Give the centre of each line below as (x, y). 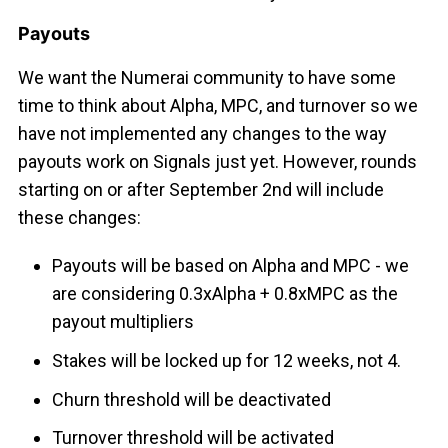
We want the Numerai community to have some (206, 78)
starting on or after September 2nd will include (200, 190)
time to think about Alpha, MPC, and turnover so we (217, 106)
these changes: (79, 218)
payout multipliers (123, 322)
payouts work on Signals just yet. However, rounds (217, 162)
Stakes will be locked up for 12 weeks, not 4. (227, 360)
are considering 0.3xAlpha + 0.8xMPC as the (225, 294)
